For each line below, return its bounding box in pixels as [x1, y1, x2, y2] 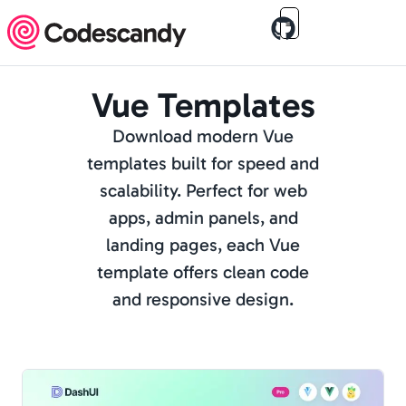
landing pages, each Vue [106, 234, 300, 256]
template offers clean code [97, 261, 309, 283]
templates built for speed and [87, 152, 319, 174]
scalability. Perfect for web [99, 179, 307, 201]
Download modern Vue [112, 125, 294, 147]
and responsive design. [112, 288, 294, 310]
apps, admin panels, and [108, 207, 298, 228]
